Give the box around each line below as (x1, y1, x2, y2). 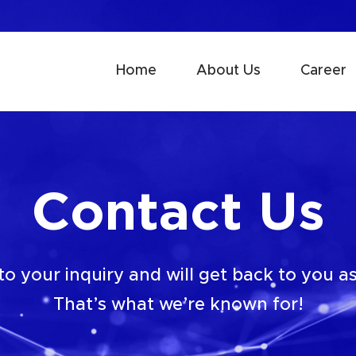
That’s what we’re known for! (52, 296, 304, 314)
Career (300, 64, 346, 78)
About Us (196, 64, 261, 78)
